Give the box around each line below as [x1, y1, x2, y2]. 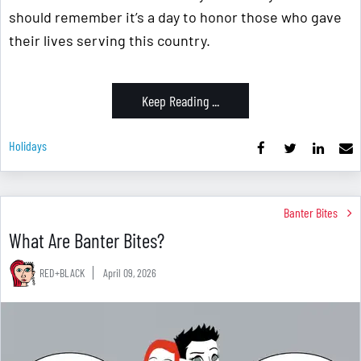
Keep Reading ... [142, 92, 219, 110]
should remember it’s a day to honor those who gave [9, 8, 342, 27]
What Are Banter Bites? [9, 228, 164, 253]
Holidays [9, 138, 47, 154]
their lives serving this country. [9, 31, 210, 50]
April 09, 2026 [103, 266, 156, 280]
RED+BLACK [39, 266, 85, 280]
